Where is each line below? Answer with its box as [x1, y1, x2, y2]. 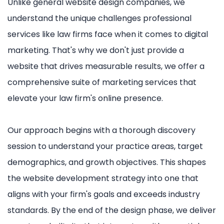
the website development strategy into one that [7, 172, 198, 184]
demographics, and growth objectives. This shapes [7, 156, 206, 168]
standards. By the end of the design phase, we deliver [7, 204, 216, 216]
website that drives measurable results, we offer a [7, 60, 204, 72]
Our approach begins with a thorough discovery [7, 124, 195, 136]
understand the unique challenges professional [7, 12, 191, 24]
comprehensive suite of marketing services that [7, 76, 196, 88]
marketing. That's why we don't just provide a [7, 44, 184, 56]
